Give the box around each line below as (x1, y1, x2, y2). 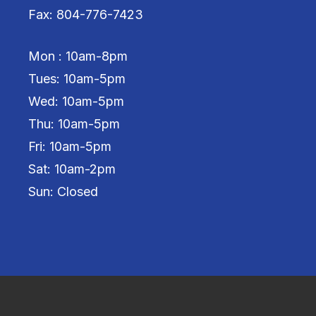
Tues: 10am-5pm (28, 71, 126, 87)
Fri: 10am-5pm (28, 139, 111, 154)
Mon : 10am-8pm (28, 49, 128, 64)
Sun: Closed (28, 184, 98, 200)
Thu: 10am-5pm (28, 116, 120, 132)
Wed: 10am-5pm (28, 94, 124, 109)
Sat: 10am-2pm (28, 162, 116, 177)
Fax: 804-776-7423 (28, 7, 143, 23)
